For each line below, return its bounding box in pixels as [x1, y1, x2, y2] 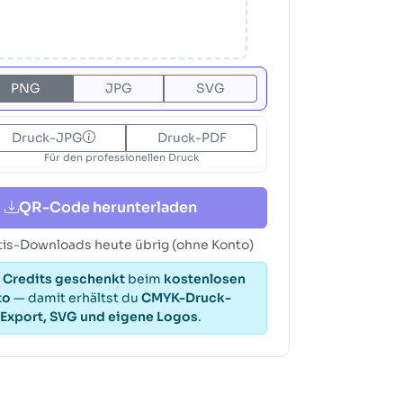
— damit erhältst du [11, 289, 141, 306]
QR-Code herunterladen [19, 197, 197, 217]
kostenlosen [164, 270, 246, 287]
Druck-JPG [11, 129, 83, 146]
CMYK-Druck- [141, 289, 231, 306]
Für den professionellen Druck [44, 150, 199, 164]
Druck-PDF [157, 129, 227, 146]
